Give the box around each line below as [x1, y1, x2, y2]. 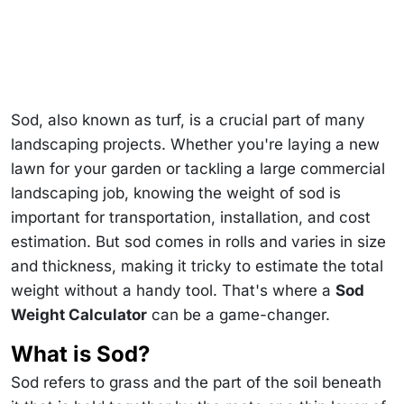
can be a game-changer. [147, 305, 330, 324]
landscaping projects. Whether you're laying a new [11, 134, 380, 153]
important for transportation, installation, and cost [11, 207, 371, 226]
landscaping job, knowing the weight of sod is [11, 183, 341, 202]
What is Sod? [11, 340, 150, 367]
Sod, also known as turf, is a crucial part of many [11, 110, 365, 129]
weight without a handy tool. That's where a [11, 280, 335, 299]
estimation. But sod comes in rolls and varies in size [11, 232, 386, 251]
